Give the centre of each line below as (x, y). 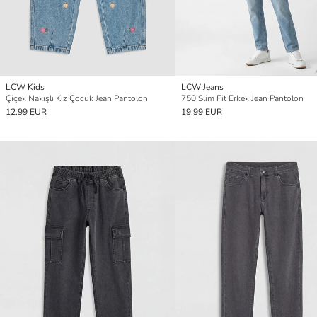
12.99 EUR (26, 112)
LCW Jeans (202, 87)
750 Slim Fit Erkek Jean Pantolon (242, 99)
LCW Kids (25, 87)
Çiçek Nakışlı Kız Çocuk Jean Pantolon (77, 99)
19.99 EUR (202, 112)
